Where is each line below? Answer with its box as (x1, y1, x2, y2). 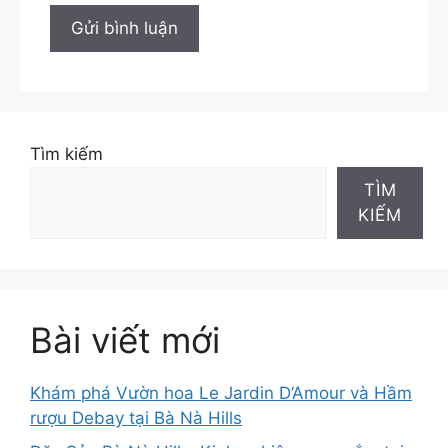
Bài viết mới (30, 319, 220, 362)
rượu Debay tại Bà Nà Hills (30, 408, 242, 429)
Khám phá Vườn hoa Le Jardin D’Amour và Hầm (30, 383, 412, 404)
